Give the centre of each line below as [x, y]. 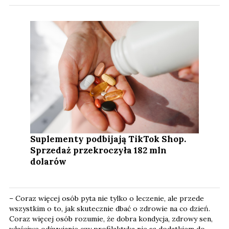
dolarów [49, 162]
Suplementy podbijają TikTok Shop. [108, 139]
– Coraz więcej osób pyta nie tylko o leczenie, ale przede [107, 199]
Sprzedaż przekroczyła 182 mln [99, 151]
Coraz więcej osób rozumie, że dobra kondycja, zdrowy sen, [111, 219]
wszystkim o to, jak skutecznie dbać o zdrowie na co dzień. [110, 209]
